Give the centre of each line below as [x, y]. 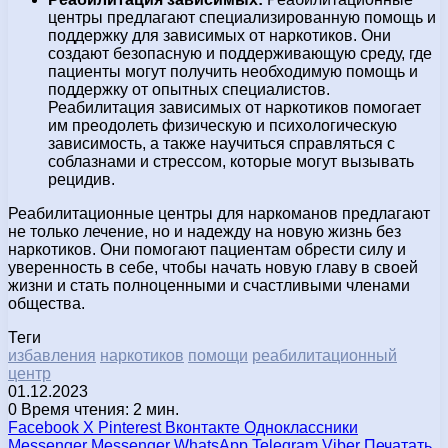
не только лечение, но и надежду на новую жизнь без [204, 231]
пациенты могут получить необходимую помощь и [233, 71]
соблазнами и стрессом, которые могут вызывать [231, 161]
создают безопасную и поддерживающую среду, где [240, 53]
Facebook [43, 427]
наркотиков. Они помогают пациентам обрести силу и [207, 249]
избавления [52, 355]
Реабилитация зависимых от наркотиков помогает [234, 107]
